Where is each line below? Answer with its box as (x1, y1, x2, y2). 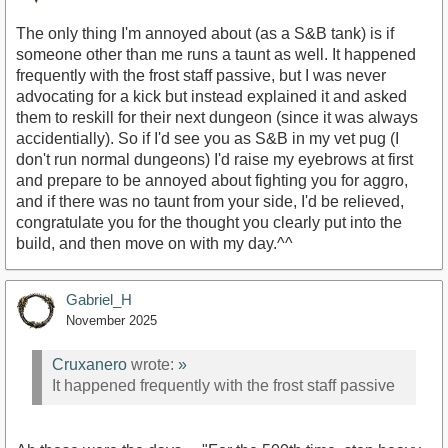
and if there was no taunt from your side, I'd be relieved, (16, 192, 404, 210)
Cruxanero (52, 356, 127, 374)
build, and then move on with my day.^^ (16, 234, 293, 252)
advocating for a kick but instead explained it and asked (16, 87, 407, 105)
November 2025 (66, 312, 157, 328)
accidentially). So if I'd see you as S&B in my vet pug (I (16, 129, 399, 147)
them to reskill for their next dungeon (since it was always (16, 108, 418, 126)
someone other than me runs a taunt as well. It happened (16, 45, 416, 63)
